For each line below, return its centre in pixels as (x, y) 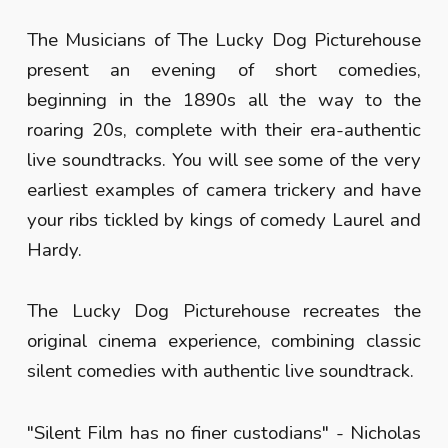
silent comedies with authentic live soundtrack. (221, 371)
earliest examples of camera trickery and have (224, 190)
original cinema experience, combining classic (224, 341)
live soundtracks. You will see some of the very (224, 160)
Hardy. (55, 250)
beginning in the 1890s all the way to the (224, 100)
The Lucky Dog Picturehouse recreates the (224, 311)
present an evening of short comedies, (224, 70)
